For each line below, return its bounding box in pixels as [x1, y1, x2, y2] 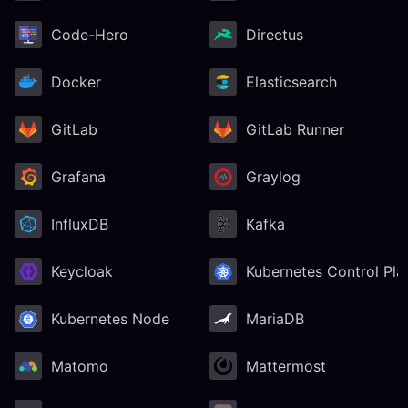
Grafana [51, 167, 106, 186]
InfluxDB [51, 214, 108, 233]
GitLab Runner [246, 119, 344, 138]
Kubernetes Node [51, 309, 169, 328]
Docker [51, 72, 101, 91]
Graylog [246, 167, 301, 186]
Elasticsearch [246, 72, 337, 91]
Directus [246, 25, 303, 44]
